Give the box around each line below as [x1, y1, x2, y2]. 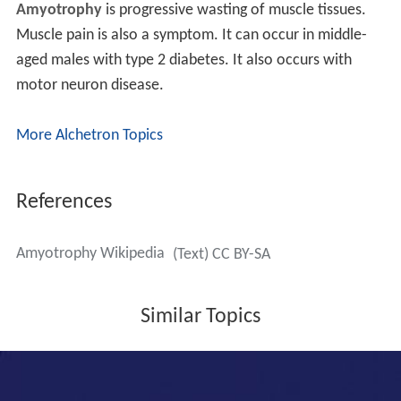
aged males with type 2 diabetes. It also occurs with [15, 52, 352, 70]
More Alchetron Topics [15, 127, 163, 145]
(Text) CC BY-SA [172, 246, 270, 264]
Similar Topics [141, 306, 260, 328]
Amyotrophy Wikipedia [15, 245, 165, 263]
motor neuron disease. [15, 77, 164, 95]
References [15, 192, 112, 214]
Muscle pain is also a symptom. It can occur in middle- [15, 27, 367, 45]
